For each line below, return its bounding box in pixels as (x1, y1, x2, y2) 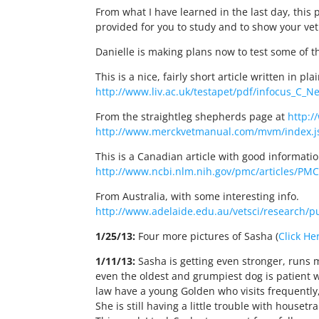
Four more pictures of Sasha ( (135, 229, 279, 243)
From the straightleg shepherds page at (95, 109, 288, 123)
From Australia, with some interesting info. (95, 189, 300, 203)
